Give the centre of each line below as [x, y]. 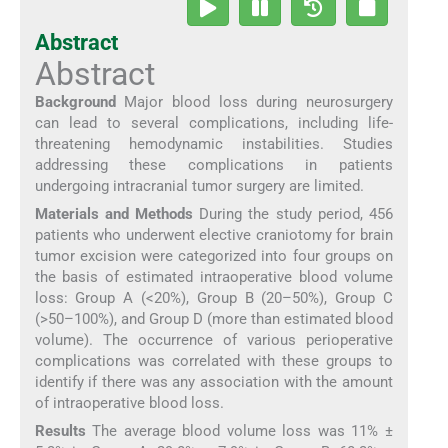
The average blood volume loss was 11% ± [239, 431]
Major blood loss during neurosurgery [254, 101]
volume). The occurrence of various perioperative [214, 339]
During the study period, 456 [293, 213]
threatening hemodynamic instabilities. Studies [214, 143]
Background [75, 101]
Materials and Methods [113, 213]
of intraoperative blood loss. [129, 402]
